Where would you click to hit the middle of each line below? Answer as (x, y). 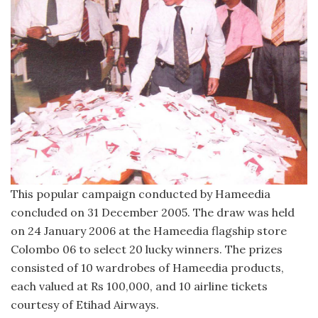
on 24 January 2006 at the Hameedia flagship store (149, 230)
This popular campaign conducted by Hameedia (141, 193)
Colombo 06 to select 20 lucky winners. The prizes (147, 249)
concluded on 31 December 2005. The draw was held (153, 212)
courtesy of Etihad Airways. (85, 304)
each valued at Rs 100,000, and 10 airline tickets (139, 286)
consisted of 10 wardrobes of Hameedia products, (147, 267)
